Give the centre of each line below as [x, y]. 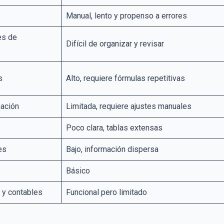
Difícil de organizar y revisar [115, 44]
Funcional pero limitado [106, 192]
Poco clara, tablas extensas [114, 128]
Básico [78, 171]
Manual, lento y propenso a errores [126, 16]
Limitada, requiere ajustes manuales [129, 106]
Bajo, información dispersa [112, 149]
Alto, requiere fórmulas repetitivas [125, 78]
